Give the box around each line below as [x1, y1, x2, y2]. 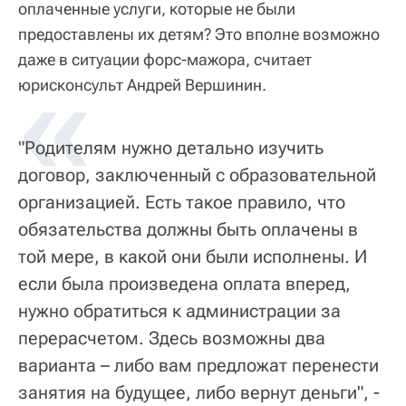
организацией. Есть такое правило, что [18, 191, 345, 214]
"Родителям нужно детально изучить [18, 137, 324, 159]
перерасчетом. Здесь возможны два [18, 327, 325, 350]
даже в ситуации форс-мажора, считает [18, 50, 312, 70]
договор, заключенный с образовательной [18, 164, 376, 187]
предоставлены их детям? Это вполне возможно [18, 24, 380, 44]
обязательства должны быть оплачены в [18, 218, 358, 241]
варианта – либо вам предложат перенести [18, 354, 379, 377]
